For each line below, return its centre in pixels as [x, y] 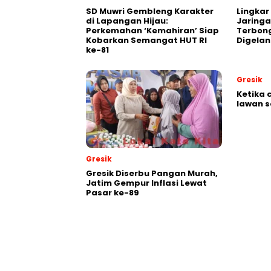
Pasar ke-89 [113, 193]
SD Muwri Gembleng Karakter [150, 11]
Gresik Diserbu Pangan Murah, [152, 174]
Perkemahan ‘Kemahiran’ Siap [152, 31]
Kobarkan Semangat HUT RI [146, 41]
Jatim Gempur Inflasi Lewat [146, 183]
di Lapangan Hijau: [127, 21]
